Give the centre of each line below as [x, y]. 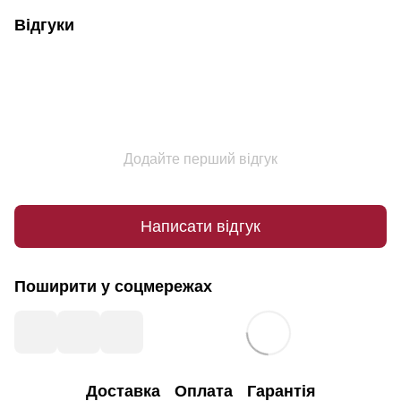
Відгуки [44, 26]
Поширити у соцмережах [113, 287]
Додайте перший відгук [200, 159]
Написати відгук [200, 226]
